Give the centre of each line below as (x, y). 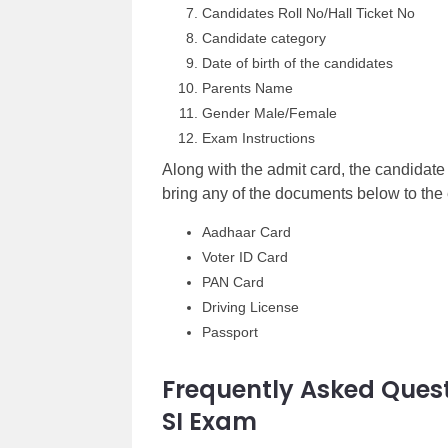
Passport (230, 332)
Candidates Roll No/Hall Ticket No (308, 13)
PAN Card (233, 282)
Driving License (250, 307)
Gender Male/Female (269, 113)
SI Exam (209, 421)
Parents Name (247, 88)
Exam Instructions (258, 138)
